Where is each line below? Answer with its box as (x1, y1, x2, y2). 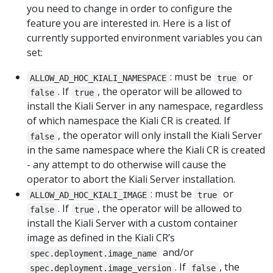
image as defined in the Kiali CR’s (27, 231, 175, 245)
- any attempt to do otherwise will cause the (27, 158, 226, 172)
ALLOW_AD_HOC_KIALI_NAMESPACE (30, 73, 167, 83)
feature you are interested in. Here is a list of (27, 16, 231, 30)
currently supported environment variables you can (27, 31, 262, 45)
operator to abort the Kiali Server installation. (27, 172, 235, 186)
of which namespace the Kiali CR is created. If (27, 114, 230, 128)
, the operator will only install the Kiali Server (57, 129, 262, 143)
